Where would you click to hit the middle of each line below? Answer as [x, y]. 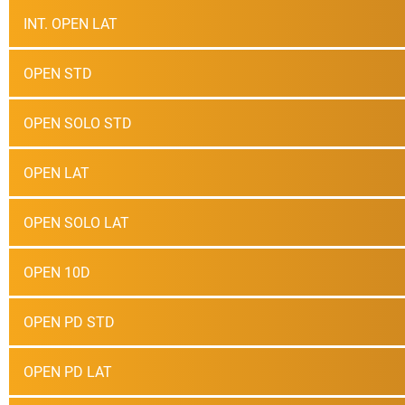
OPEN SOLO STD [78, 123]
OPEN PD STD [69, 322]
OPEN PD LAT [68, 372]
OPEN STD [58, 73]
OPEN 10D [57, 272]
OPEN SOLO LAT [76, 222]
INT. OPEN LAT [71, 24]
